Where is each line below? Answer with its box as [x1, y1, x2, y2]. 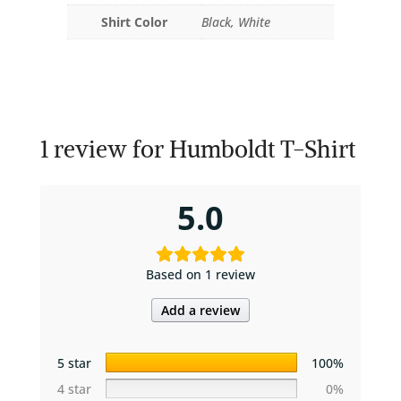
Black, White [200, 13, 270, 30]
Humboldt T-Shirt [168, 133, 355, 164]
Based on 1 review [145, 265, 255, 283]
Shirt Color [100, 13, 167, 30]
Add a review [160, 301, 240, 319]
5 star [56, 354, 91, 371]
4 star [56, 380, 91, 397]
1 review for [39, 133, 169, 164]
